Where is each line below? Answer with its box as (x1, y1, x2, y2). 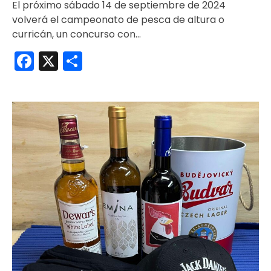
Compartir (82, 47, 180, 75)
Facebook (34, 47, 126, 75)
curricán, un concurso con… (12, 27, 141, 42)
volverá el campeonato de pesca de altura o (12, 13, 224, 27)
